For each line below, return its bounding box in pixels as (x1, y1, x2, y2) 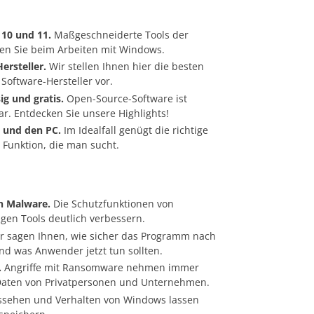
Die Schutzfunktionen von (50, 197, 174, 211)
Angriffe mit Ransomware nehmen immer (1, 261, 199, 275)
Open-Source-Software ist (64, 91, 187, 105)
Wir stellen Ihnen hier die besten (46, 60, 204, 74)
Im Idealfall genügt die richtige (61, 123, 208, 137)
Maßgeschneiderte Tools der (51, 27, 189, 41)
